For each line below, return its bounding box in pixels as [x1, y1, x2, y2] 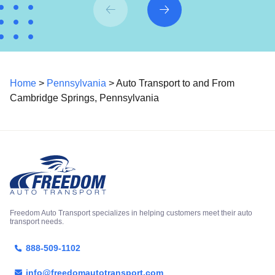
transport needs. [10, 217, 64, 226]
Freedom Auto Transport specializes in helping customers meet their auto [10, 208, 252, 217]
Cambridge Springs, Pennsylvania [10, 92, 159, 103]
